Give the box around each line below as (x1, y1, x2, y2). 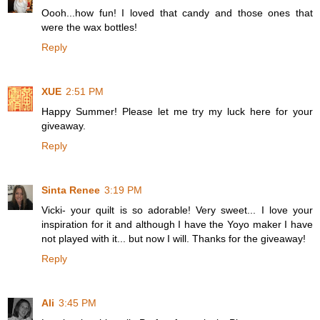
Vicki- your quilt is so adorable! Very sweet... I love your (41, 204, 313, 216)
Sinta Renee (41, 184, 100, 196)
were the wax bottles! (41, 21, 137, 33)
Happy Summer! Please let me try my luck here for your (41, 105, 313, 117)
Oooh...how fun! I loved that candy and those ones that (41, 6, 313, 19)
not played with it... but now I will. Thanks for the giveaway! (41, 232, 306, 244)
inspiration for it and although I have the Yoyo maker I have (41, 218, 313, 230)
